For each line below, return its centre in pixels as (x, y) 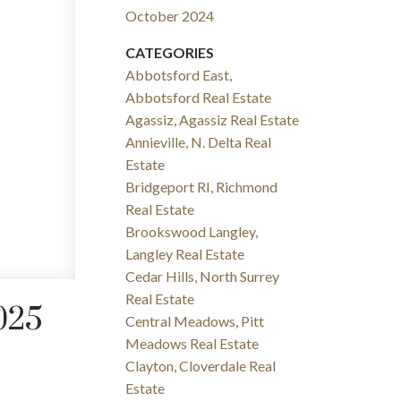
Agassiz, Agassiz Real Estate (213, 120)
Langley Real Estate (185, 254)
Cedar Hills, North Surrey (203, 277)
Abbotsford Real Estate (199, 98)
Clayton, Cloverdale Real (201, 366)
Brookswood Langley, (192, 232)
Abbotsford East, (179, 75)
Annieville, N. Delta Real (199, 142)
